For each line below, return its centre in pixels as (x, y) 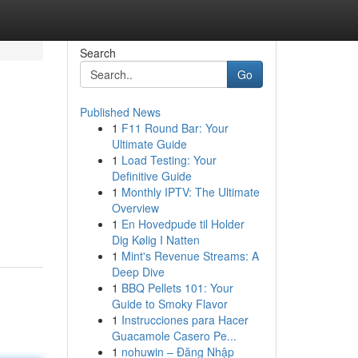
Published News (120, 112)
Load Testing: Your (169, 160)
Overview (135, 208)
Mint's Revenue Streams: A (190, 256)
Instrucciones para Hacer (185, 320)
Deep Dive (138, 272)
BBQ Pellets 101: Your (177, 288)
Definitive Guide (151, 176)
